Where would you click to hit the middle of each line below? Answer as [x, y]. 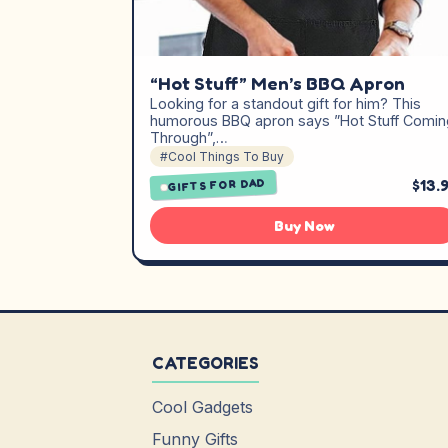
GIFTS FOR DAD [217, 185]
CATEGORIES [205, 363]
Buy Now [304, 225]
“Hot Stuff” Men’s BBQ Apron [277, 83]
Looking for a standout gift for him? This [285, 103]
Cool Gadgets [202, 407]
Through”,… [189, 137]
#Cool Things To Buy [222, 156]
